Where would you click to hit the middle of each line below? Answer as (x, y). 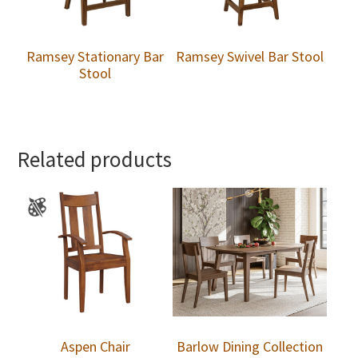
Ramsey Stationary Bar (95, 57)
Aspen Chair (95, 347)
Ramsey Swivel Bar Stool (250, 57)
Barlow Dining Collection (250, 347)
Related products (95, 159)
